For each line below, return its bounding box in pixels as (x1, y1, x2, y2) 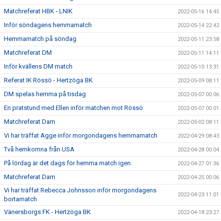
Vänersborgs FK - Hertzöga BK (4, 208, 91, 216)
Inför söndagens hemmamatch (4, 21, 92, 29)
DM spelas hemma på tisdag (4, 90, 86, 98)
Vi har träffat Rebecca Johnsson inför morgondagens (4, 186, 156, 194)
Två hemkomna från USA (4, 146, 74, 153)
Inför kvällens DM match (4, 63, 73, 71)
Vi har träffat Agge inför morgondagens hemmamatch (4, 132, 157, 140)
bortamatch (4, 195, 37, 203)
